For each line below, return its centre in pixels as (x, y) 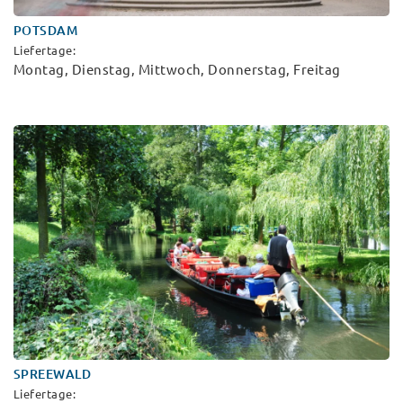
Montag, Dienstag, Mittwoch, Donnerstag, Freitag (177, 70)
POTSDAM (46, 31)
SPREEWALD (53, 375)
